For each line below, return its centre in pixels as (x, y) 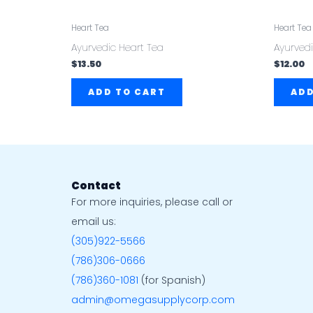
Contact (96, 186)
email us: (94, 222)
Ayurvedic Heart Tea (117, 48)
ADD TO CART (127, 92)
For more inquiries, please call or (152, 202)
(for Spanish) (172, 281)
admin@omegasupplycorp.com (153, 300)
